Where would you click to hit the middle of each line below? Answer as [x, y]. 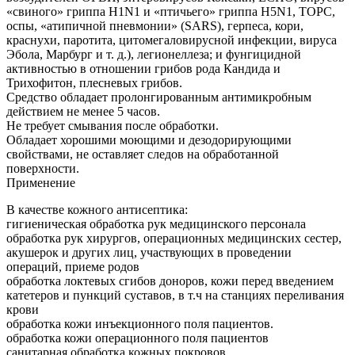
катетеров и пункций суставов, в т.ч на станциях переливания [175, 296]
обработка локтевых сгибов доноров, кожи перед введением [170, 281]
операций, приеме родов [73, 267]
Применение [41, 183]
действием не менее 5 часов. [83, 112]
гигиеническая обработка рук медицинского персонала [156, 224]
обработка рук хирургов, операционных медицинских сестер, [174, 239]
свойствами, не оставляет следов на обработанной [143, 155]
